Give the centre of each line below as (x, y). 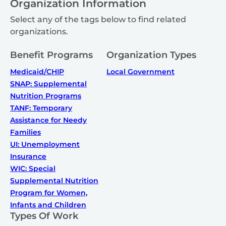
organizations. (39, 32)
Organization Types (151, 55)
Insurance (28, 157)
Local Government (140, 72)
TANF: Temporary (41, 108)
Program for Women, (49, 193)
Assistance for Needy (48, 120)
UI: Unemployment (45, 145)
